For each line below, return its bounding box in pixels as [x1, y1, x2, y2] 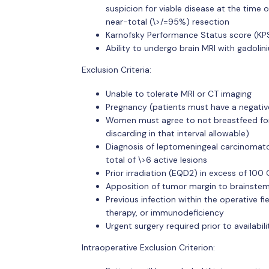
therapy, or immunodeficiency [105, 207, 224, 218]
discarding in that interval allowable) [105, 127, 249, 139]
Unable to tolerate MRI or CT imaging [105, 88, 252, 99]
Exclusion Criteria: [81, 64, 151, 75]
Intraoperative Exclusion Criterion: [81, 241, 215, 253]
